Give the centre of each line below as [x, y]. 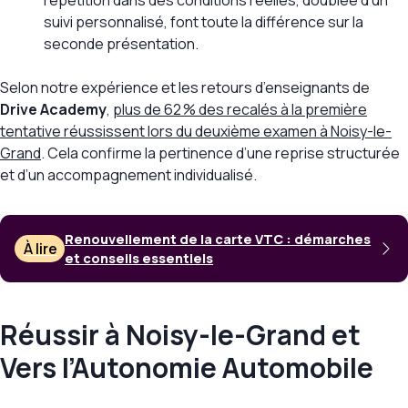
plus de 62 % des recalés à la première [240, 110]
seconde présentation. [121, 44]
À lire [41, 249]
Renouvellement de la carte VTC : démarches [218, 240]
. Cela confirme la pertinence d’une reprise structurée [220, 153]
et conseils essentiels [139, 259]
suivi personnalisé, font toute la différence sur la [204, 22]
